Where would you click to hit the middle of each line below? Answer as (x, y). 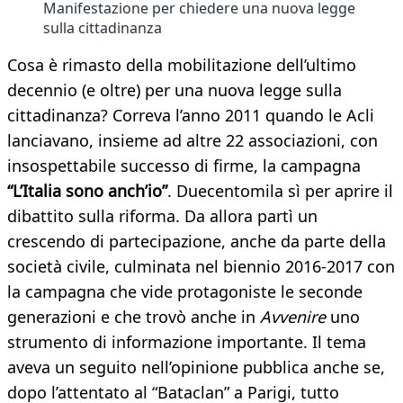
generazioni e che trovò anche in (134, 317)
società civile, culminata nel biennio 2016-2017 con (201, 267)
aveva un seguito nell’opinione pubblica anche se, (196, 367)
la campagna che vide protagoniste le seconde (185, 292)
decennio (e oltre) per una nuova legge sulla (175, 90)
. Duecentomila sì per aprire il (280, 191)
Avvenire (293, 317)
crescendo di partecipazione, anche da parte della (197, 242)
